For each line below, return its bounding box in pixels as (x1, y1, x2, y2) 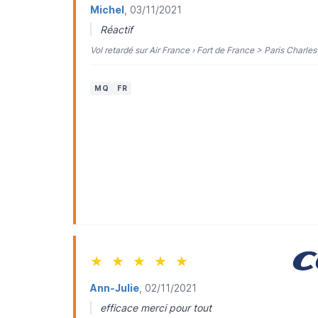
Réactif (100, 23, 133, 35)
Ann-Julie (90, 282, 139, 294)
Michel (90, 4, 124, 16)
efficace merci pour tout (100, 302, 212, 314)
